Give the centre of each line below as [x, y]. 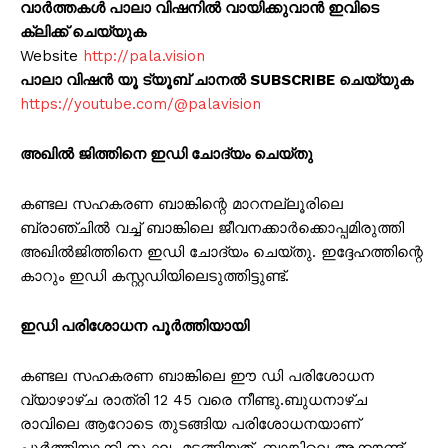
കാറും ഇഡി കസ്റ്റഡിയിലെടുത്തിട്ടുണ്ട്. [154, 276]
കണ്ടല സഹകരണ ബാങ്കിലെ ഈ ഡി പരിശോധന [197, 376]
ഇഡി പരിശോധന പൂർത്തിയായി [134, 326]
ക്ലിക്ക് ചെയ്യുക [83, 32]
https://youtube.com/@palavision [140, 104]
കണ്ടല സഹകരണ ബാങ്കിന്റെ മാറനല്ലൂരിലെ [181, 204]
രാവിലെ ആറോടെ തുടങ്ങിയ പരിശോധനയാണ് [190, 424]
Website [51, 56]
